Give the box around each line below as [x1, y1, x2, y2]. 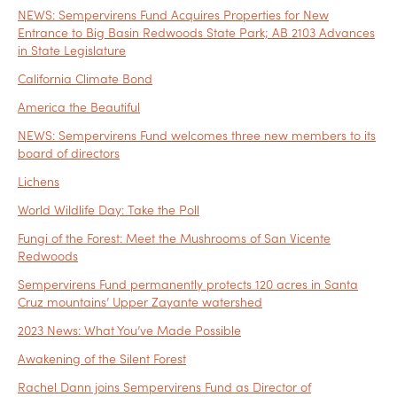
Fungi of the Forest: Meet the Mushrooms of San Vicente [18, 229, 331, 247]
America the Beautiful [18, 97, 140, 116]
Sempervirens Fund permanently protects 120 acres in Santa [18, 275, 358, 293]
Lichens [18, 172, 59, 191]
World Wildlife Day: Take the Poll [18, 200, 199, 219]
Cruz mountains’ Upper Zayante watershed [18, 292, 262, 311]
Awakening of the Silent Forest [18, 349, 186, 368]
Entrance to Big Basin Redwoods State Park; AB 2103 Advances [18, 23, 375, 42]
